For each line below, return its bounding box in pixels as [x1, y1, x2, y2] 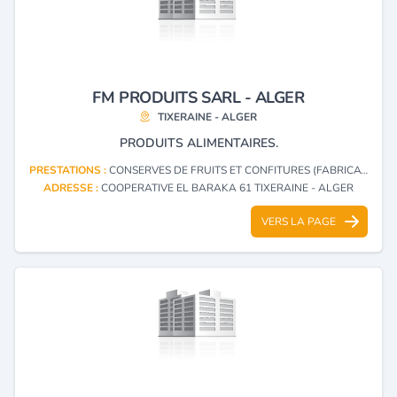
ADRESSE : [43, 180, 101, 195]
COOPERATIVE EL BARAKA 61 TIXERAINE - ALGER [101, 180, 354, 195]
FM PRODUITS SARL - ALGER [92, 86, 305, 108]
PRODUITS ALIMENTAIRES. [119, 134, 278, 152]
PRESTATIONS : [29, 162, 109, 177]
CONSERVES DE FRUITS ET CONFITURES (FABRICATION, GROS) [109, 162, 361, 177]
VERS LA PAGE [261, 214, 336, 229]
